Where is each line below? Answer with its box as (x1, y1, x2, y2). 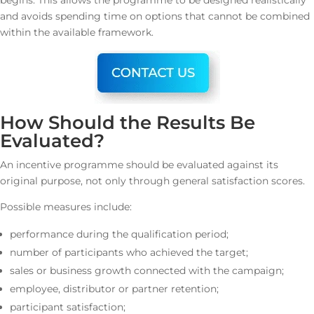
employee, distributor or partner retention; (10, 282, 219, 295)
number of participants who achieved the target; (10, 246, 248, 259)
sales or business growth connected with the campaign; (10, 264, 284, 277)
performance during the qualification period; (10, 228, 228, 240)
